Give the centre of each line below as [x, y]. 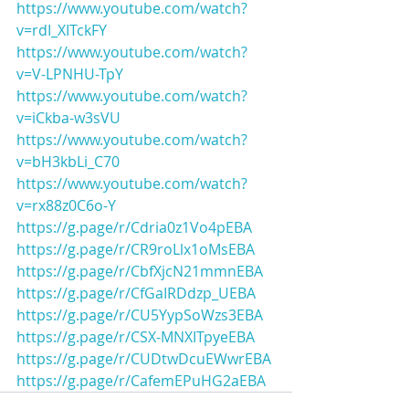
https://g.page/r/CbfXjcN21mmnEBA [140, 271]
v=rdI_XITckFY [62, 30]
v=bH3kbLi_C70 [68, 162]
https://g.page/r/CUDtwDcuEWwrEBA [144, 359]
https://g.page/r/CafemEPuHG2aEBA [141, 381]
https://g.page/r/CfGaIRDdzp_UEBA [136, 293]
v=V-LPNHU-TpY [70, 74]
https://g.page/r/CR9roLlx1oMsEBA [136, 249]
